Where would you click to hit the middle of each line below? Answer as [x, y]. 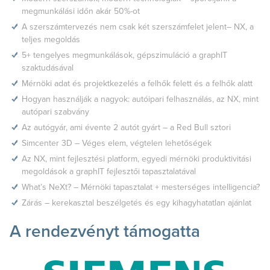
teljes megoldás [51, 39]
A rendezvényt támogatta [105, 231]
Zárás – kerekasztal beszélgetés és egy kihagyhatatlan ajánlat [137, 202]
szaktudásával [48, 67]
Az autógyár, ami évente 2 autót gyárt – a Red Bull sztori [126, 127]
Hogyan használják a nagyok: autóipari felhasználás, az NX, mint [140, 99]
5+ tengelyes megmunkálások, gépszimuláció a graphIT [124, 55]
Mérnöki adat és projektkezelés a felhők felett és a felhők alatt [137, 83]
